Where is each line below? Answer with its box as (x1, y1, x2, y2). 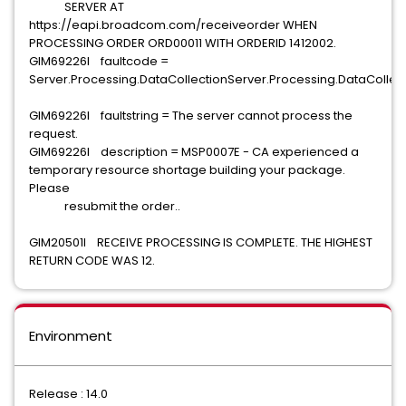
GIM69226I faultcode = (29, 53, 169, 70)
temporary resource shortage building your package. (29, 161, 345, 179)
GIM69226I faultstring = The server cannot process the (29, 107, 353, 124)
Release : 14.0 (29, 385, 108, 402)
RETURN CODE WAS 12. (29, 252, 294, 269)
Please (29, 179, 111, 197)
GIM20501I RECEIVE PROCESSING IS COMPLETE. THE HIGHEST (29, 234, 372, 251)
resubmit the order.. (29, 198, 376, 215)
